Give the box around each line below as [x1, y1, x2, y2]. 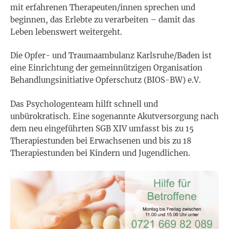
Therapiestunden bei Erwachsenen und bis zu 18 [10, 135, 192, 146]
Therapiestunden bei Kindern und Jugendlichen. [10, 148, 190, 158]
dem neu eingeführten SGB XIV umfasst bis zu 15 [10, 123, 194, 133]
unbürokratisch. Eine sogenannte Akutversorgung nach [10, 111, 219, 121]
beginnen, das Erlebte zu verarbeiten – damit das [10, 14, 195, 25]
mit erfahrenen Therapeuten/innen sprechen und [10, 2, 195, 12]
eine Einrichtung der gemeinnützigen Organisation [10, 63, 202, 73]
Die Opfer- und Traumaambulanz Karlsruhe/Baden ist [10, 51, 212, 60]
